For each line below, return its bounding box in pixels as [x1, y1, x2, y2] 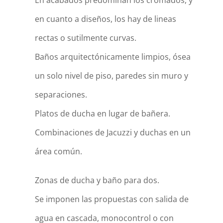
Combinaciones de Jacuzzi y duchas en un [34, 127, 191, 138]
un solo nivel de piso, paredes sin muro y [34, 70, 188, 81]
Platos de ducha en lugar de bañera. [34, 108, 170, 119]
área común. [34, 146, 82, 157]
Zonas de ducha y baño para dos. [34, 175, 159, 186]
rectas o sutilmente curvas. [34, 32, 136, 43]
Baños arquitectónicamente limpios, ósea [34, 51, 191, 62]
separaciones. [34, 89, 87, 100]
